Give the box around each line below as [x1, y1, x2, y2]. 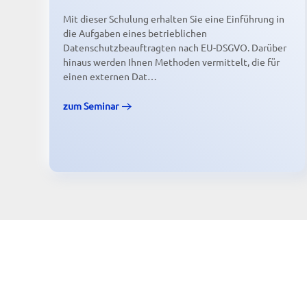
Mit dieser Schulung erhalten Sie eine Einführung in [63, 12, 284, 25]
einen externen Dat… [63, 70, 157, 83]
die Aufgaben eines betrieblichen [63, 27, 207, 40]
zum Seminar [63, 99, 119, 112]
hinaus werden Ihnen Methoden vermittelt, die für [63, 56, 280, 69]
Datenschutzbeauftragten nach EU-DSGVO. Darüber [63, 41, 286, 54]
